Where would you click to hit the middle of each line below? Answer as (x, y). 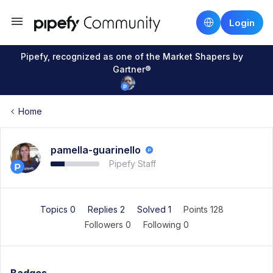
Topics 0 (59, 209)
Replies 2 (107, 209)
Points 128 (203, 209)
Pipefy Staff (133, 164)
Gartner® (132, 69)
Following (163, 225)
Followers (105, 225)
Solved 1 (155, 209)
